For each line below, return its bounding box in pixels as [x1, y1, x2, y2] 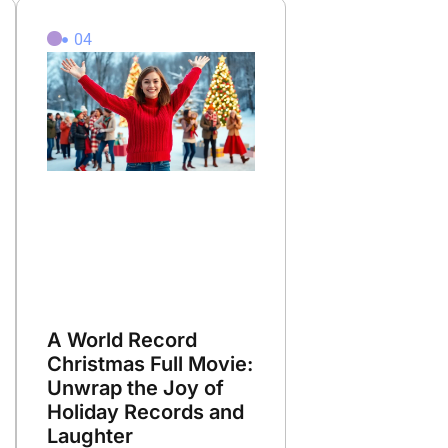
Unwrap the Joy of [46, 376, 224, 401]
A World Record [46, 328, 197, 353]
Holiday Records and [46, 400, 244, 425]
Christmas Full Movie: [46, 352, 253, 377]
